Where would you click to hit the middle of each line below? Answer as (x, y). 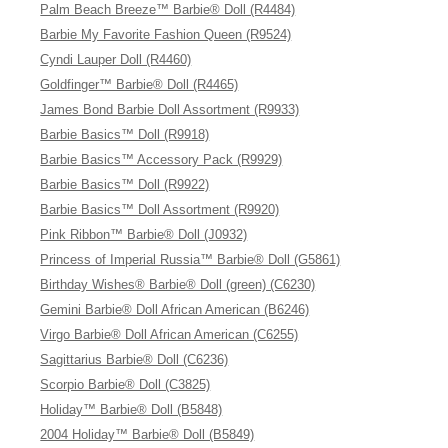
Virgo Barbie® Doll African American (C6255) (169, 334)
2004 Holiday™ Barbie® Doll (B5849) (147, 434)
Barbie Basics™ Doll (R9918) (125, 134)
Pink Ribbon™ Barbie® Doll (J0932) (144, 234)
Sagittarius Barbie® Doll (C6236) (134, 359)
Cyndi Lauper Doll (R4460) (116, 59)
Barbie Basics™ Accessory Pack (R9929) (161, 159)
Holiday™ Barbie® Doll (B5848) (131, 409)
